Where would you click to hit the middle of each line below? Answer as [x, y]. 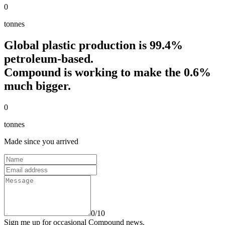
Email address [26, 168]
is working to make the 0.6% [136, 72]
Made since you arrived [41, 141]
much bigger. [37, 86]
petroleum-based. [49, 59]
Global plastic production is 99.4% [93, 45]
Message [17, 179]
